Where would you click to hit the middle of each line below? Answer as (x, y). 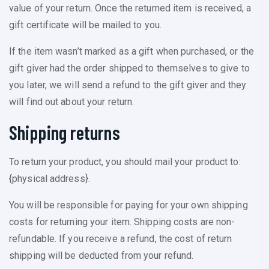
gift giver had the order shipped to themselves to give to (129, 68)
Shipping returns (65, 132)
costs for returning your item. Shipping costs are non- (122, 222)
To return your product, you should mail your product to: (125, 162)
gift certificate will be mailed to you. (85, 25)
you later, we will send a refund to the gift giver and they (128, 85)
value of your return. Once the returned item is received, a (130, 8)
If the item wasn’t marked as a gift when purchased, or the (131, 51)
